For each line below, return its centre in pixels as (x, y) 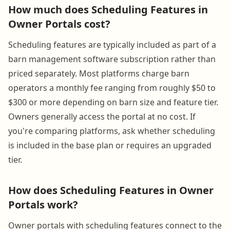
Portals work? (43, 204)
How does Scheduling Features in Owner (111, 190)
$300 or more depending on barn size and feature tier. (113, 102)
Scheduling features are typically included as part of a (112, 44)
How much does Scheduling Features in (108, 9)
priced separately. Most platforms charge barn (99, 73)
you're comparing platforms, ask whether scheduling (112, 131)
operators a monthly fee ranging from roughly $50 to (112, 88)
